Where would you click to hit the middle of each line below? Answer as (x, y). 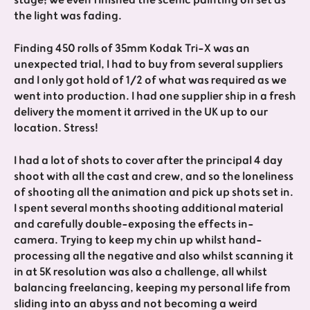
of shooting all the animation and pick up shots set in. (154, 192)
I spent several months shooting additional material (148, 208)
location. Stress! (56, 128)
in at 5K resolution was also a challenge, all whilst (140, 272)
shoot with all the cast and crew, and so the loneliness (154, 176)
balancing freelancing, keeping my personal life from (152, 288)
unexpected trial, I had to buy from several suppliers (148, 64)
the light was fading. (68, 16)
